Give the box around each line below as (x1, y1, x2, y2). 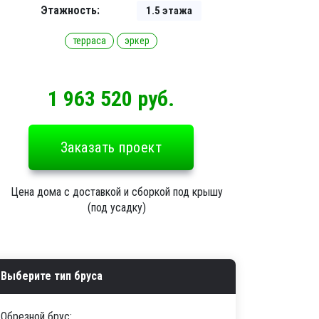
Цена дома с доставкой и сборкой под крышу (10, 185, 223, 199)
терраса (73, 35, 106, 46)
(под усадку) (87, 201, 146, 214)
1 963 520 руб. (48, 86, 174, 111)
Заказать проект (60, 139, 162, 156)
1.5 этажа (146, 4, 192, 17)
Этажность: (41, 4, 100, 17)
